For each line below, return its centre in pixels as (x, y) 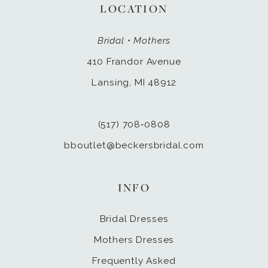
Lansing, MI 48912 (134, 82)
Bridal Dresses (134, 219)
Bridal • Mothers (134, 40)
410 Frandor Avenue (134, 61)
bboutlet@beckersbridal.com (134, 145)
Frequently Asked (134, 261)
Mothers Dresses (134, 240)
